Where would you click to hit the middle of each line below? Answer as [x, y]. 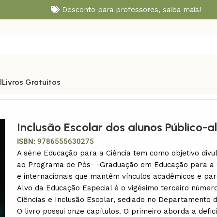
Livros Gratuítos [31, 82]
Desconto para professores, [111, 9]
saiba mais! [182, 9]
